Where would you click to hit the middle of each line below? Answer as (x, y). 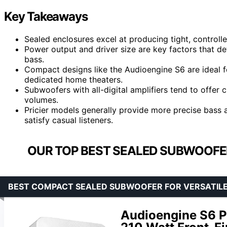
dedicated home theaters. (73, 79)
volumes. (41, 100)
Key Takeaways (46, 16)
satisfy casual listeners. (69, 120)
